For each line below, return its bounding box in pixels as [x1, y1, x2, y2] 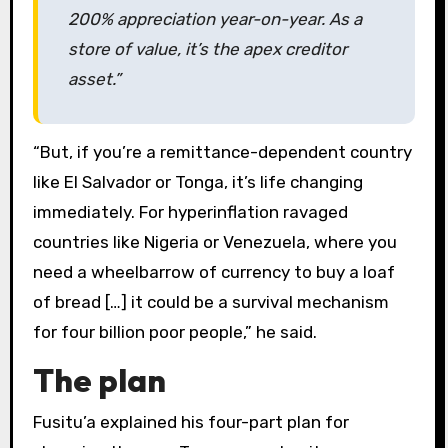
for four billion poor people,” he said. [32, 322, 317, 343]
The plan [32, 359, 166, 400]
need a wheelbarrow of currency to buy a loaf [32, 262, 395, 283]
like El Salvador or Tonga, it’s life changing [32, 172, 363, 193]
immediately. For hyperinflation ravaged [32, 202, 348, 223]
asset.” [67, 69, 121, 90]
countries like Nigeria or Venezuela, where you [32, 232, 397, 253]
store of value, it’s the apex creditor [67, 39, 347, 60]
